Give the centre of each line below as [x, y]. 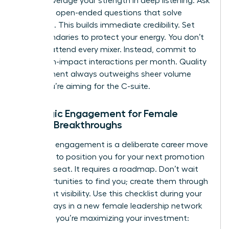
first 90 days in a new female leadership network [111, 206]
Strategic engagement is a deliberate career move [113, 144]
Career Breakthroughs [71, 124]
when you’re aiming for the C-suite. [85, 86]
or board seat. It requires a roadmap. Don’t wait [109, 169]
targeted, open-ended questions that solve [100, 13]
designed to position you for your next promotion [112, 157]
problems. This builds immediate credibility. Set [107, 25]
